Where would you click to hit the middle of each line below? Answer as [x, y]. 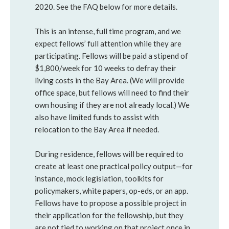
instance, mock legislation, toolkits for [99, 178]
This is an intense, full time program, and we [108, 31]
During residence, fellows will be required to [109, 154]
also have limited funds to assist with [97, 117]
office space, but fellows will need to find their [112, 93]
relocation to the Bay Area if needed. [97, 129]
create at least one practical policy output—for [114, 166]
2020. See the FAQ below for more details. [106, 7]
